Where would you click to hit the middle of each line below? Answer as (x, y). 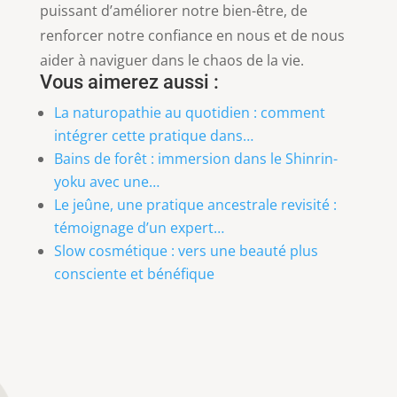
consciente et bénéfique (134, 273)
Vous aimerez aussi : (129, 82)
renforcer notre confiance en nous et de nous (192, 35)
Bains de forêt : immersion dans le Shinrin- (195, 158)
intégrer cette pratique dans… (153, 135)
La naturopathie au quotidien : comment (189, 112)
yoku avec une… (106, 181)
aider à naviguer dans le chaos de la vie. (171, 60)
